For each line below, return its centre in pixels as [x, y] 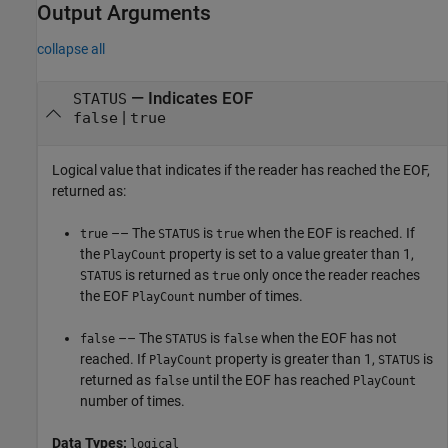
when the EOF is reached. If [329, 233]
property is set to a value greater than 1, [290, 254]
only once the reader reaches [330, 275]
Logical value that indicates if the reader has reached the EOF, [241, 170]
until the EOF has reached [271, 380]
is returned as [167, 275]
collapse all [71, 49]
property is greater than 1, [295, 359]
